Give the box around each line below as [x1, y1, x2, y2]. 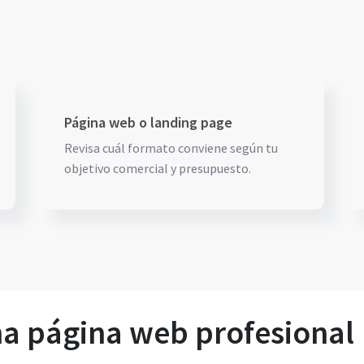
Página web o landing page [64, 113, 232, 132]
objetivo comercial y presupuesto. [64, 160, 251, 176]
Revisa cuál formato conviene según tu [64, 140, 278, 156]
